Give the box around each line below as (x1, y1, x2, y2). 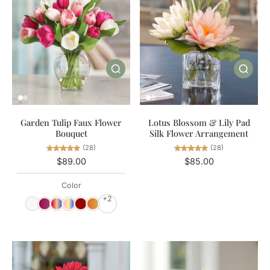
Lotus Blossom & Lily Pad (148, 116, 250, 128)
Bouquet (55, 127, 87, 139)
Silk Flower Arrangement (149, 127, 248, 139)
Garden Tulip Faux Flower (20, 116, 122, 128)
